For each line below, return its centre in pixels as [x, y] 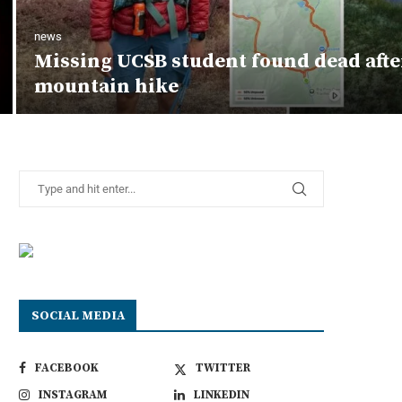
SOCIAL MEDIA [78, 315]
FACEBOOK [67, 367]
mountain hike [106, 86]
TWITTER [223, 367]
